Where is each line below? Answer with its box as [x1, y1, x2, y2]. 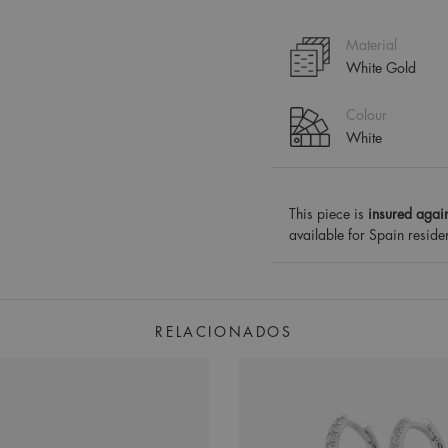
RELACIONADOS [155, 325, 293, 340]
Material [345, 37, 397, 52]
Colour [345, 108, 387, 123]
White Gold [345, 60, 416, 75]
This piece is [288, 206, 368, 221]
